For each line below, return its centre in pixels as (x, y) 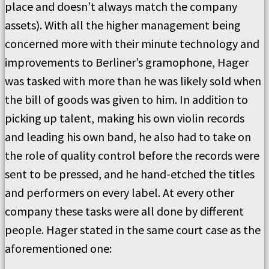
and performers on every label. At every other (119, 192)
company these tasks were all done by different (124, 211)
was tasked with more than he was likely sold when (133, 81)
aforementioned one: (58, 248)
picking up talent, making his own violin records (125, 118)
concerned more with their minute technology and (132, 44)
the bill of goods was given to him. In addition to (126, 99)
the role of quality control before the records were (132, 155)
